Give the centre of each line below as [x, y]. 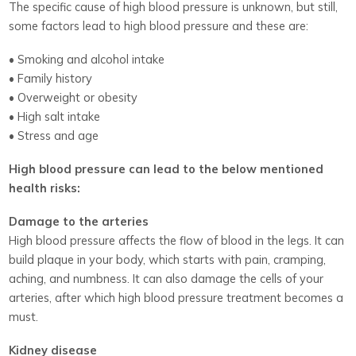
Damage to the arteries [79, 221]
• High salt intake [55, 116]
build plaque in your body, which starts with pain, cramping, [168, 259]
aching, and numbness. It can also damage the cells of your [166, 278]
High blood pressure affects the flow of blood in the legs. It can [177, 240]
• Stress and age [54, 135]
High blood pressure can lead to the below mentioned [166, 168]
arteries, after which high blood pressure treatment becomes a [176, 297]
